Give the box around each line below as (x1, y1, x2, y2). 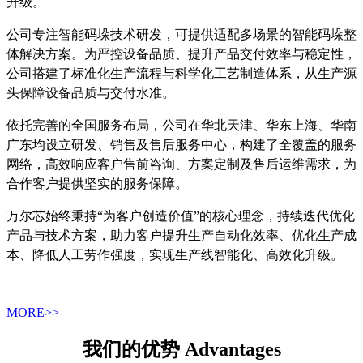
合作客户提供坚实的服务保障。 (6, 177, 188, 191)
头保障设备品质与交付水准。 (6, 86, 175, 100)
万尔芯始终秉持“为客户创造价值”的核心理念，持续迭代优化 (6, 209, 355, 224)
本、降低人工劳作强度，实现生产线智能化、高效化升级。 (6, 248, 344, 263)
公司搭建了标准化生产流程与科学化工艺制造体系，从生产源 (6, 66, 357, 81)
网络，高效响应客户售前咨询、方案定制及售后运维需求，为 (6, 157, 357, 172)
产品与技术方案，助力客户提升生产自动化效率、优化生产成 (6, 228, 357, 243)
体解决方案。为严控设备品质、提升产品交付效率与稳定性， (6, 47, 357, 62)
